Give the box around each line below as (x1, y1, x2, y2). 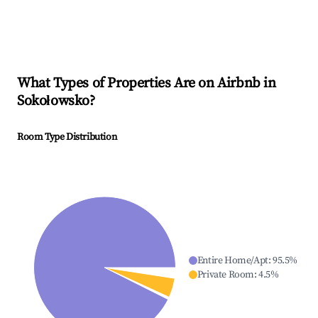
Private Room (197, 268, 254, 282)
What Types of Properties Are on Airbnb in (17, 75, 276, 93)
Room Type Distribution (17, 131, 117, 144)
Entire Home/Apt (197, 254, 268, 268)
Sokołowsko (17, 92, 89, 111)
